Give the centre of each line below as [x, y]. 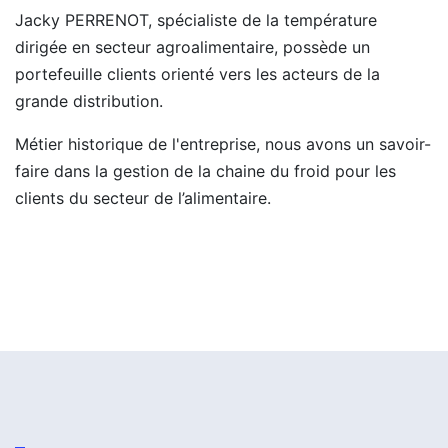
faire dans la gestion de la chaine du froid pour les [205, 171]
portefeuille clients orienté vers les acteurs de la [197, 74]
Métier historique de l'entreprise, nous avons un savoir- [223, 144]
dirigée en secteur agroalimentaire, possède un [192, 47]
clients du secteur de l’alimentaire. [143, 198]
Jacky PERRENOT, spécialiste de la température [196, 20]
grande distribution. [89, 101]
